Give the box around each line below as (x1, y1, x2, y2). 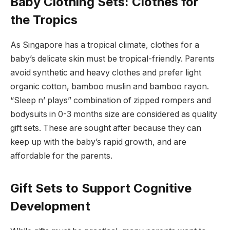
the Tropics (10, 12, 78, 28)
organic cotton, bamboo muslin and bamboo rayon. (10, 82, 209, 92)
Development (10, 199, 90, 214)
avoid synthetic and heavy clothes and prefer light (10, 68, 201, 78)
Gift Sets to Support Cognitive (10, 181, 191, 196)
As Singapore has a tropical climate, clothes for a (10, 40, 199, 50)
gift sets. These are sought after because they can (10, 123, 201, 133)
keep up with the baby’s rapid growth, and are (10, 137, 186, 147)
